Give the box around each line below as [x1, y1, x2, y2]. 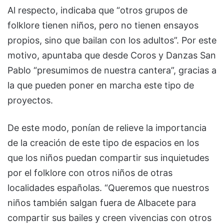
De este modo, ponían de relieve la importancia [7, 122, 206, 133]
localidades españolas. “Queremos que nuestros [7, 182, 209, 193]
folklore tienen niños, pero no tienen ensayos [7, 20, 198, 31]
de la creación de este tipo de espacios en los [7, 137, 199, 148]
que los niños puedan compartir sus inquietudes [7, 152, 209, 163]
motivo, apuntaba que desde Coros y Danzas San [7, 50, 216, 61]
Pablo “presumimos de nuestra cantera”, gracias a [7, 65, 216, 76]
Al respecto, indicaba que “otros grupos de [7, 5, 187, 16]
